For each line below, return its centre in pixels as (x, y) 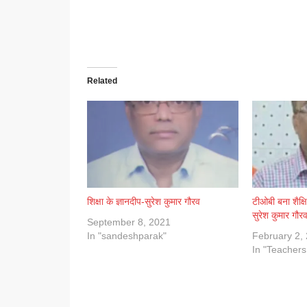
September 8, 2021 (129, 222)
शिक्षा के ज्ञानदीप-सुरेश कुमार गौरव (144, 201)
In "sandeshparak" (127, 235)
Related (102, 81)
